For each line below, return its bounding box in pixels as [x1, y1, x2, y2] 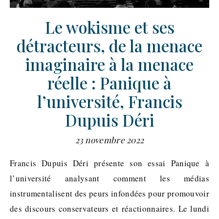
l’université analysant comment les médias [10, 172, 209, 184]
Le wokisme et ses [44, 16, 175, 38]
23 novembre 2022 [75, 134, 144, 145]
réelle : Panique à [47, 71, 172, 93]
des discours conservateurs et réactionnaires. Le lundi [10, 202, 209, 214]
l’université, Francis [37, 90, 182, 112]
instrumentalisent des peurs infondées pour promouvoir [10, 187, 209, 199]
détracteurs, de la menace [17, 34, 202, 56]
